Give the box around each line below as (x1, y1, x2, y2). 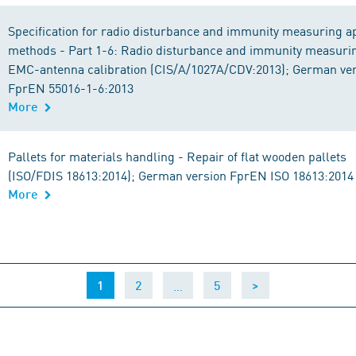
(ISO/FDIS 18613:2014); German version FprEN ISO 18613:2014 (8, 166, 354, 184)
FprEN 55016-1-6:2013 (8, 79, 133, 96)
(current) (103, 277, 154, 292)
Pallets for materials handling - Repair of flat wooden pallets (8, 147, 346, 164)
